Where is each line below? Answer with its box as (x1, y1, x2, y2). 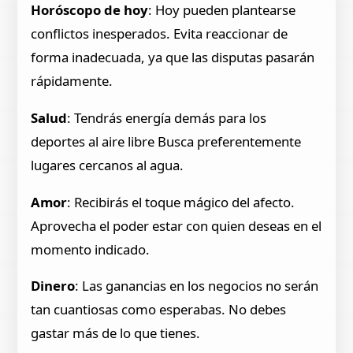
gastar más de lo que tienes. (31, 324, 201, 343)
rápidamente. (31, 72, 113, 91)
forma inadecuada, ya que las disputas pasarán (31, 48, 315, 67)
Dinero (31, 277, 76, 295)
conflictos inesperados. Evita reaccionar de (31, 24, 288, 43)
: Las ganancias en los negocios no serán (75, 277, 319, 295)
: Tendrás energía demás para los (67, 108, 267, 127)
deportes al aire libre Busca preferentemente (31, 132, 302, 150)
